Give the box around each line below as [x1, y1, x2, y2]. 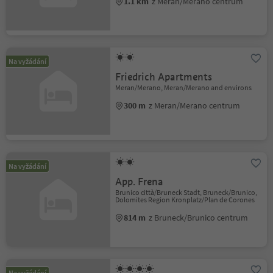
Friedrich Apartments [115, 71, 213, 84]
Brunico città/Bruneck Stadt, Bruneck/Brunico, [115, 187, 258, 197]
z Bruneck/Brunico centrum [149, 211, 249, 223]
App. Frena [115, 175, 164, 188]
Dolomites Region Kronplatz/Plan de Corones [115, 194, 255, 204]
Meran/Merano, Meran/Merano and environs [115, 83, 252, 93]
